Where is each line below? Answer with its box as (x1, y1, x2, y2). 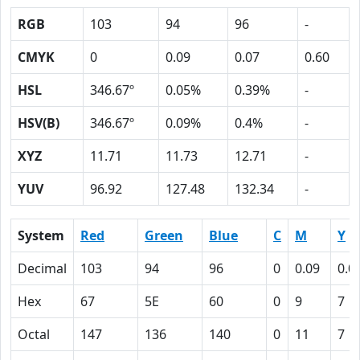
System (18, 227, 64, 244)
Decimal (18, 260, 67, 277)
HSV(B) (18, 114, 59, 132)
